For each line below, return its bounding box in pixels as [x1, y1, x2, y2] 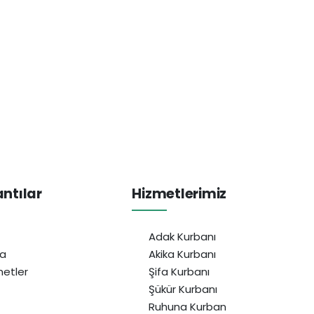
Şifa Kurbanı [149, 264, 210, 280]
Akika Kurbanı [149, 247, 217, 262]
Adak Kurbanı [149, 229, 217, 245]
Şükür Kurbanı [149, 282, 218, 297]
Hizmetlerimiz [132, 184, 227, 204]
